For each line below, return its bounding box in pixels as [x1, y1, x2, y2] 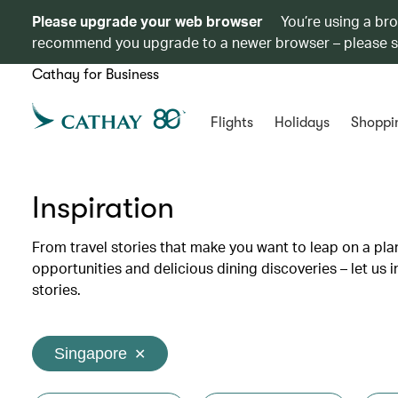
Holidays [274, 115, 330, 131]
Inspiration [32, 190, 174, 225]
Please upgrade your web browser [32, 12, 263, 30]
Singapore [54, 345, 127, 362]
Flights [210, 115, 253, 131]
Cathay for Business [32, 67, 159, 83]
